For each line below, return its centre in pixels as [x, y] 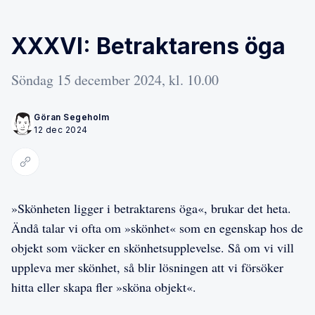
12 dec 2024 [61, 129]
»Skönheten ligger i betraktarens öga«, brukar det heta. [151, 208]
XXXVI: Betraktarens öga [148, 46]
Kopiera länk [49, 168]
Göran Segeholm [71, 117]
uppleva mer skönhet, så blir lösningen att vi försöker [147, 267]
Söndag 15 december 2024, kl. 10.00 [115, 79]
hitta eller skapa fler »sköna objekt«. [104, 287]
